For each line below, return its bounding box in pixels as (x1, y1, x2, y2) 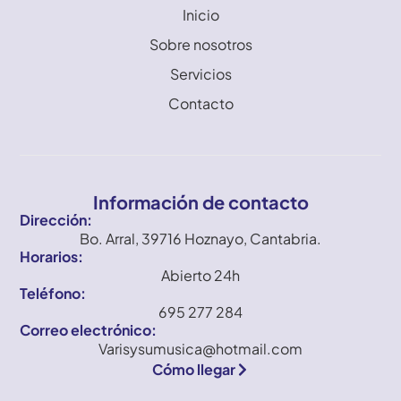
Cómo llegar (151, 360, 235, 379)
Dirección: (20, 210, 93, 229)
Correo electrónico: (20, 320, 158, 339)
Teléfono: (20, 284, 87, 303)
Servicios (169, 64, 232, 84)
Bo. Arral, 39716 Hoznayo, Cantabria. (80, 229, 321, 248)
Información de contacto (92, 191, 309, 213)
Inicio (182, 5, 219, 25)
